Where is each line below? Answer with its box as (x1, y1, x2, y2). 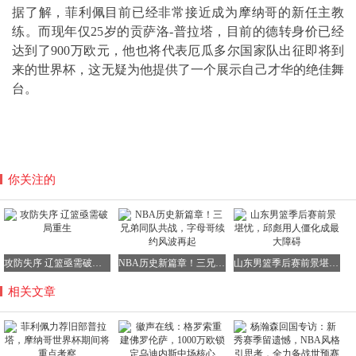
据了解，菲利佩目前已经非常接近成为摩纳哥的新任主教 (12, 6, 344, 20)
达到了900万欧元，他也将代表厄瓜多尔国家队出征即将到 (12, 44, 344, 58)
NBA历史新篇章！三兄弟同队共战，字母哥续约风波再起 (215, 257, 226, 269)
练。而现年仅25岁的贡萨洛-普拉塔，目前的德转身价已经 (12, 25, 344, 39)
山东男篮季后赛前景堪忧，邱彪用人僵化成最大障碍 (328, 257, 339, 269)
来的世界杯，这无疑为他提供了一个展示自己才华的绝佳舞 (12, 63, 344, 77)
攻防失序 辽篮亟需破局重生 (92, 257, 102, 269)
